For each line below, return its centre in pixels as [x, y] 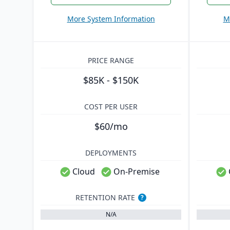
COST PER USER [111, 107]
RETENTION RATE [105, 197]
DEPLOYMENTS [111, 153]
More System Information [111, 19]
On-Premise [137, 171]
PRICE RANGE [111, 60]
